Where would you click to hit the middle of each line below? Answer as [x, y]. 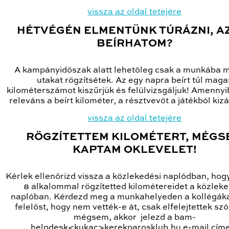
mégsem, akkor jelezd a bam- [135, 218]
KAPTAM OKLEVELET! [135, 150]
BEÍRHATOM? [135, 44]
